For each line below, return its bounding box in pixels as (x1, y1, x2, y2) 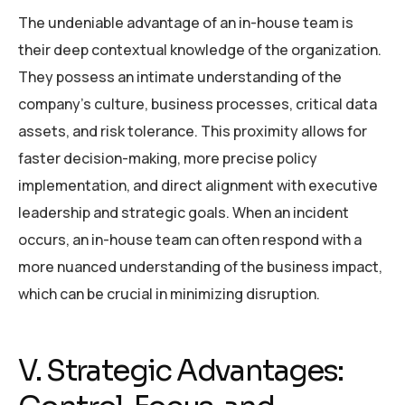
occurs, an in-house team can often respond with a (18, 229, 362, 250)
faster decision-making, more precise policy (18, 147, 317, 168)
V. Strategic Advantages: (18, 352, 344, 389)
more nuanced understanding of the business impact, (18, 256, 382, 277)
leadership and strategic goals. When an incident (18, 202, 349, 222)
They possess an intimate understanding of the (18, 66, 342, 87)
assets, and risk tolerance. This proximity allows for (18, 120, 367, 141)
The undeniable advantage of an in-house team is (18, 12, 353, 33)
